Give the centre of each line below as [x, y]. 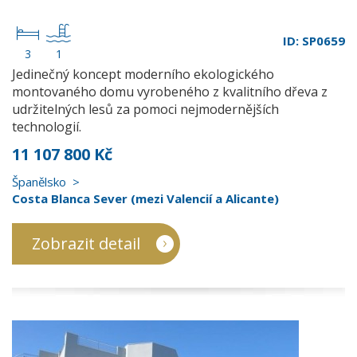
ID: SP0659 [314, 41]
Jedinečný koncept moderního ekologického [143, 74]
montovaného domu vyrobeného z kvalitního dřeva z [170, 92]
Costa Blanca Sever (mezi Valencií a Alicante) [145, 198]
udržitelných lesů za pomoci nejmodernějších [145, 109]
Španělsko [39, 182]
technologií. [47, 127]
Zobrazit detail [86, 243]
